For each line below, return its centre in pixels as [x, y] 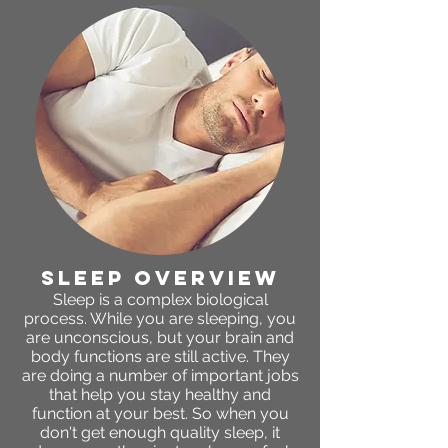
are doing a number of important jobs [160, 376]
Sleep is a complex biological [160, 300]
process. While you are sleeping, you [160, 319]
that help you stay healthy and [160, 395]
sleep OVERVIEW [160, 278]
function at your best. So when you [160, 414]
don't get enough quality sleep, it [160, 433]
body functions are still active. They [160, 357]
